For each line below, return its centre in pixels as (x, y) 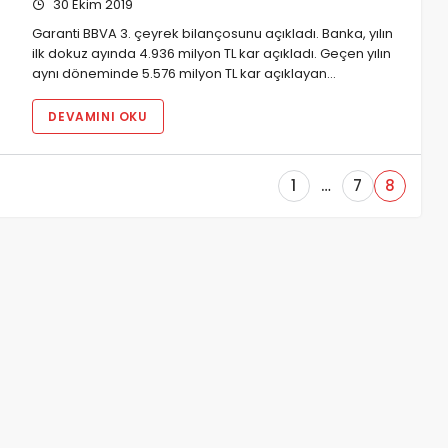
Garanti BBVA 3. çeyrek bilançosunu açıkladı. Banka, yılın (213, 33)
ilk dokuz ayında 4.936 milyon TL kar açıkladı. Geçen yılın (212, 53)
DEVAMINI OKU (98, 116)
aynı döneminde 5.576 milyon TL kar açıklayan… (184, 73)
